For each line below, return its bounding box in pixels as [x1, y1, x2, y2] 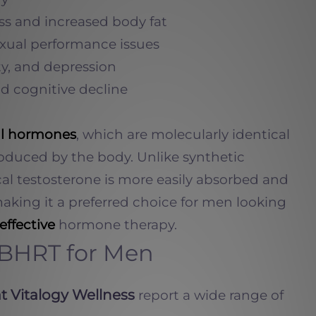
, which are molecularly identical [76, 126, 290, 142]
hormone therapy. [55, 217, 177, 233]
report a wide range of [135, 287, 284, 303]
